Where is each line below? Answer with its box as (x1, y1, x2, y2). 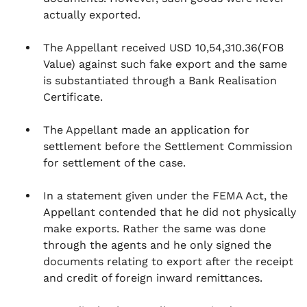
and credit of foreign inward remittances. (43, 271, 262, 284)
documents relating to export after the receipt (43, 255, 293, 268)
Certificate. (43, 90, 103, 103)
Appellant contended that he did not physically (43, 206, 296, 219)
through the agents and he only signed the (43, 238, 271, 251)
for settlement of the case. (43, 156, 186, 169)
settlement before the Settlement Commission (43, 140, 293, 153)
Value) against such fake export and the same (43, 58, 287, 71)
